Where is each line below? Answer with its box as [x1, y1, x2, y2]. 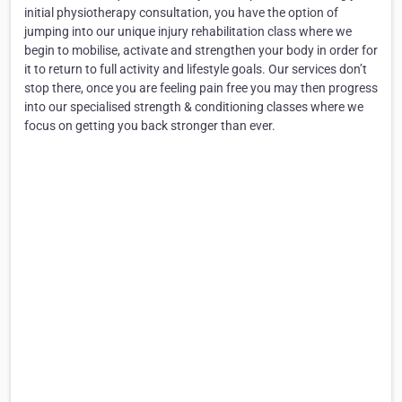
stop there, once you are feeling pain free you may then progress [24, 81, 378, 96]
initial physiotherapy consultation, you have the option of [24, 5, 338, 21]
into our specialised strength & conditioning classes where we [24, 100, 363, 115]
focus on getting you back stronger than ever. [24, 118, 275, 134]
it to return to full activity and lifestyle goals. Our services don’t [24, 62, 367, 77]
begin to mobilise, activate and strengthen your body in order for [24, 43, 378, 58]
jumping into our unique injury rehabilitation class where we [24, 24, 352, 39]
